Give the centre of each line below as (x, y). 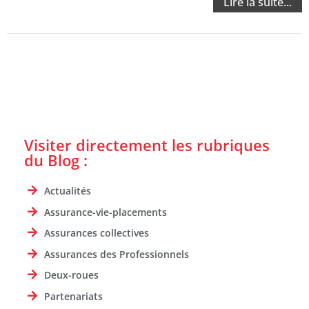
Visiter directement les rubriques (147, 145)
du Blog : (56, 160)
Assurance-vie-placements (106, 212)
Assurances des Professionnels (117, 254)
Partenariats (73, 296)
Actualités (68, 191)
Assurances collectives (97, 233)
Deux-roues (71, 275)
